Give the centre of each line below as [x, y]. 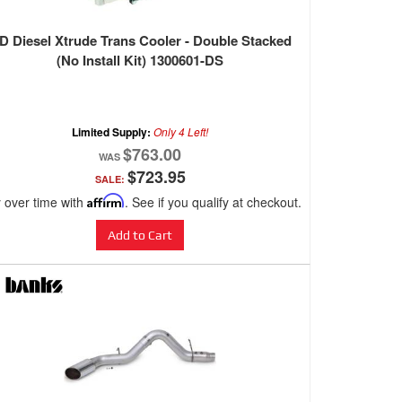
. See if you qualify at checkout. [213, 202]
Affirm [105, 201]
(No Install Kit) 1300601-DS [140, 61]
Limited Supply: [113, 132]
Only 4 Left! [181, 132]
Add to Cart [140, 236]
